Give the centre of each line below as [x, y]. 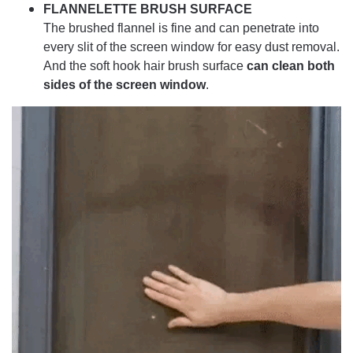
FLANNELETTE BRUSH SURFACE [148, 9]
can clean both [289, 66]
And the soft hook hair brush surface [143, 66]
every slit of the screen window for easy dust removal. [191, 47]
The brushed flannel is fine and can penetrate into [181, 28]
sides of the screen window [124, 85]
